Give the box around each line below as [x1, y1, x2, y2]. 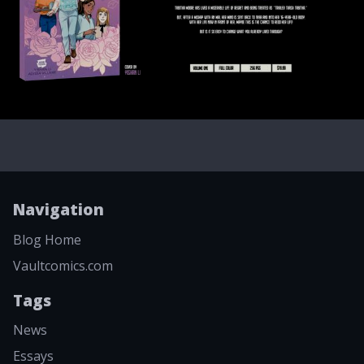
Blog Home [13, 230, 81, 249]
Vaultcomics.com [13, 256, 113, 275]
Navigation [13, 198, 104, 221]
